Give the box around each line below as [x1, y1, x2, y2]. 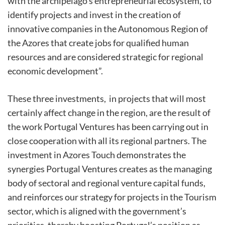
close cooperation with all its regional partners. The [8, 135, 206, 147]
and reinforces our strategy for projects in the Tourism [8, 191, 216, 203]
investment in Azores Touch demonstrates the [8, 149, 186, 161]
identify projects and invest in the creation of [8, 9, 181, 21]
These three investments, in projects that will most [8, 93, 206, 104]
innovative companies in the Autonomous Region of [8, 23, 208, 35]
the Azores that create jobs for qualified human [8, 37, 189, 49]
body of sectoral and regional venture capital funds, [8, 177, 205, 189]
